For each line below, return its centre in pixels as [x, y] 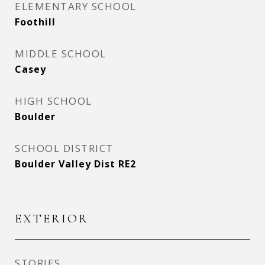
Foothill [35, 22]
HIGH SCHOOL [54, 101]
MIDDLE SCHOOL [61, 54]
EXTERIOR [52, 219]
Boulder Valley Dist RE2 [75, 164]
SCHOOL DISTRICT [64, 148]
